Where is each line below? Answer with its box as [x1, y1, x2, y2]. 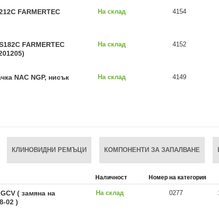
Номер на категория [149, 174, 207, 181]
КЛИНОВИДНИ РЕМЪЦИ [12, 146, 87, 153]
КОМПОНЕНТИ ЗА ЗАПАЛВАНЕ [104, 146, 200, 153]
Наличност [95, 174, 127, 181]
